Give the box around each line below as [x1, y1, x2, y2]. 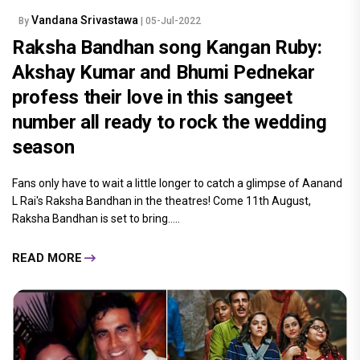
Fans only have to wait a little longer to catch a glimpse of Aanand [12, 177, 342, 190]
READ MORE [12, 250, 82, 265]
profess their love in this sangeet [12, 86, 292, 109]
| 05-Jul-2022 [141, 15, 201, 27]
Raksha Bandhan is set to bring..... [12, 212, 180, 226]
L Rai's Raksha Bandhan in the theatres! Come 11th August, [12, 194, 311, 208]
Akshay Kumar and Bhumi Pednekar [12, 61, 315, 84]
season [12, 136, 75, 159]
